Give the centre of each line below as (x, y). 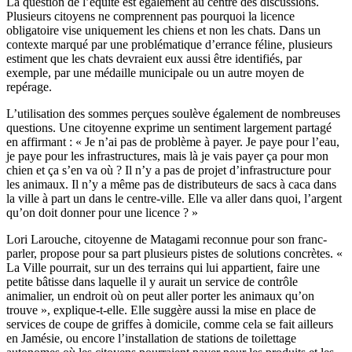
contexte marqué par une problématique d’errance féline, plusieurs (169, 45)
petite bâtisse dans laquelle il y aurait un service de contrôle (152, 282)
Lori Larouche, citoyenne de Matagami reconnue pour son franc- (167, 240)
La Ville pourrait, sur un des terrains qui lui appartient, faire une (163, 268)
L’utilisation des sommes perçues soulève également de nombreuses (173, 114)
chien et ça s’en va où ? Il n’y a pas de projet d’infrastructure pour (169, 170)
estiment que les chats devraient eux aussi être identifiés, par (154, 59)
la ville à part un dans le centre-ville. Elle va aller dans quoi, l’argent (174, 199)
